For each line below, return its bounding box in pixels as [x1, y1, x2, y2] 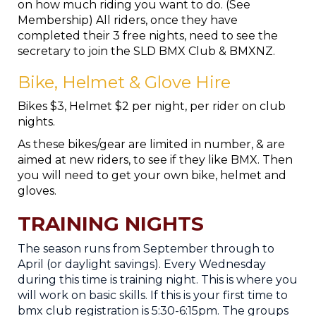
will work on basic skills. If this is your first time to [18, 288, 288, 302]
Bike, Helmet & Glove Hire [18, 72, 231, 92]
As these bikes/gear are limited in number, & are [18, 138, 285, 151]
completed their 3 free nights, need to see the [18, 29, 278, 42]
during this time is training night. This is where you [18, 273, 298, 286]
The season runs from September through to [18, 242, 274, 255]
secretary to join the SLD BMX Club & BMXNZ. [18, 44, 281, 58]
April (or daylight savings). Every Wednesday [18, 257, 266, 271]
